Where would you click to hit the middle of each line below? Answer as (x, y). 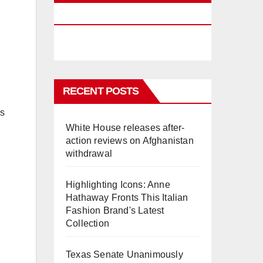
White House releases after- (125, 128)
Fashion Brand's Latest (115, 210)
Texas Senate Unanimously (124, 254)
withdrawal (89, 154)
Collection (87, 223)
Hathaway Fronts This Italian (127, 198)
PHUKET (83, 15)
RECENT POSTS (101, 91)
